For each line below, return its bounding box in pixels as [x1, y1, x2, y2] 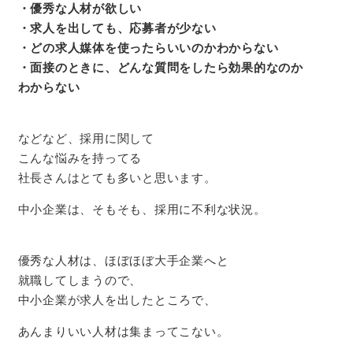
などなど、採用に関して [17, 130, 154, 146]
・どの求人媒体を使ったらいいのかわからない [17, 39, 279, 55]
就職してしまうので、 [17, 272, 142, 288]
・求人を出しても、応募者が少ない [17, 20, 217, 35]
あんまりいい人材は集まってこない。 [17, 323, 229, 339]
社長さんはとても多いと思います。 [17, 169, 217, 185]
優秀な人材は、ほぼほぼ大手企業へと [17, 252, 229, 268]
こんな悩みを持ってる [17, 150, 142, 165]
